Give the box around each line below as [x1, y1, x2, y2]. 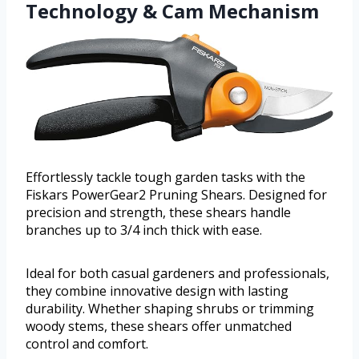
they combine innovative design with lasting [26, 281, 288, 300]
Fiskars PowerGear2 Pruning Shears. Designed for [26, 185, 327, 204]
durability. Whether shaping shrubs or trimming [26, 299, 314, 317]
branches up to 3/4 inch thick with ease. [26, 220, 262, 239]
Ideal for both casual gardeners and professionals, [26, 264, 329, 282]
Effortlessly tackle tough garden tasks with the [26, 167, 305, 186]
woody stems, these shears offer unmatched [26, 317, 292, 335]
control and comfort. [26, 334, 148, 353]
